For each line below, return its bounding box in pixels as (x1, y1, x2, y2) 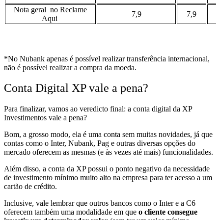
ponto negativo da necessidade (115, 165, 210, 173)
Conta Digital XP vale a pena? (4, 82, 148, 95)
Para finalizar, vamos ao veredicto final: (4, 105, 128, 113)
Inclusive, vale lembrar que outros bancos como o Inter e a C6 (4, 199, 195, 208)
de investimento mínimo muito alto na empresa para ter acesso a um (4, 173, 212, 182)
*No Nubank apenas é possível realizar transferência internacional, (4, 54, 210, 63)
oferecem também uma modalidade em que (4, 208, 138, 217)
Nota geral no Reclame (14, 5, 87, 14)
